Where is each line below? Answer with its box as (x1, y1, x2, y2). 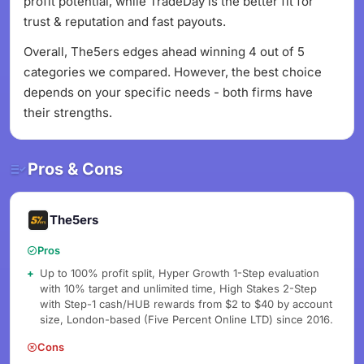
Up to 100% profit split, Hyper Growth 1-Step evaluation (40, 266, 319, 279)
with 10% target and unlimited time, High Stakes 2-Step (40, 282, 317, 295)
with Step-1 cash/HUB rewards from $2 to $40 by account (40, 297, 332, 310)
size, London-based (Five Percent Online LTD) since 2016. (40, 313, 333, 326)
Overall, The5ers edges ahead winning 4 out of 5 (24, 44, 305, 59)
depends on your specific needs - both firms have (24, 84, 313, 100)
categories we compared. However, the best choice (24, 64, 322, 80)
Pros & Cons (28, 159, 123, 179)
